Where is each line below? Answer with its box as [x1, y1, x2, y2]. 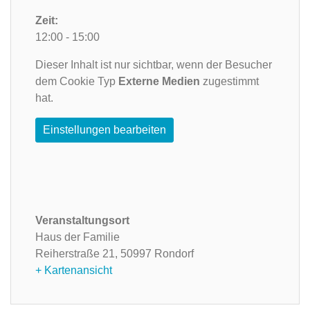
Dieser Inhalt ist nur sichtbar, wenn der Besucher [35, 59, 272, 71]
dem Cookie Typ [35, 75, 118, 88]
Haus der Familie [35, 230, 120, 243]
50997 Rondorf [120, 247, 194, 259]
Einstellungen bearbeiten [43, 124, 166, 136]
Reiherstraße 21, [35, 247, 120, 259]
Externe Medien [118, 75, 200, 88]
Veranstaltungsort [35, 214, 129, 226]
